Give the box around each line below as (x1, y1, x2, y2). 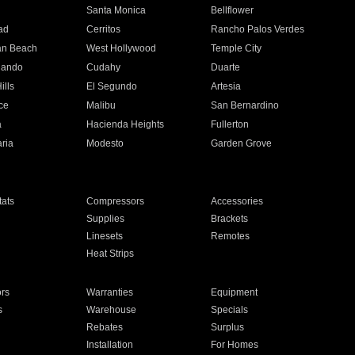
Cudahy (86, 62, 120, 73)
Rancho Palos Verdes (211, 24, 305, 35)
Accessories (211, 196, 264, 207)
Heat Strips (86, 248, 134, 259)
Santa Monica (86, 5, 146, 16)
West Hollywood (86, 43, 156, 54)
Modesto (86, 138, 124, 149)
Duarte (211, 62, 241, 73)
